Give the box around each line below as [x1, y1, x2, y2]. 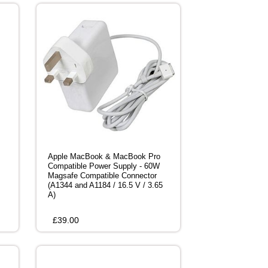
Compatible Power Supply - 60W [48, 162, 160, 171]
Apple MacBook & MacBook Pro [48, 152, 160, 162]
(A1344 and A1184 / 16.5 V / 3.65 [48, 181, 163, 190]
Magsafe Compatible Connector [48, 171, 157, 181]
